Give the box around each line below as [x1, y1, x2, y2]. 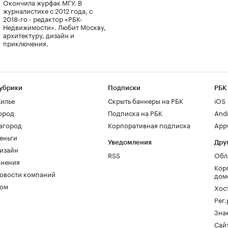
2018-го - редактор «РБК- [3, 13, 82, 23]
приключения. [3, 37, 48, 48]
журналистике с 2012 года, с [3, 5, 93, 15]
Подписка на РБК [108, 107, 162, 118]
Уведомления [108, 139, 152, 146]
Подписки [108, 84, 140, 91]
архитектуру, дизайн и [3, 29, 74, 40]
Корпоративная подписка [108, 120, 190, 130]
